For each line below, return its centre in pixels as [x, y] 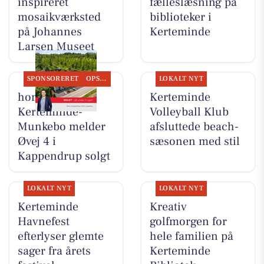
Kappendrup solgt [64, 156]
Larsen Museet [56, 46]
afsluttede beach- [194, 126]
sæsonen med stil [194, 141]
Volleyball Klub [189, 112]
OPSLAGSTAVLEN [103, 78]
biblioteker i [180, 17]
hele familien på [191, 237]
